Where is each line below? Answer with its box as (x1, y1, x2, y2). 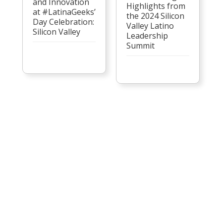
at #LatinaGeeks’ (32, 6, 96, 18)
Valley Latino (126, 20, 174, 31)
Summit (126, 40, 157, 51)
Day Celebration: (32, 16, 94, 28)
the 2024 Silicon (126, 10, 184, 21)
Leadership (126, 30, 168, 41)
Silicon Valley (32, 26, 80, 38)
